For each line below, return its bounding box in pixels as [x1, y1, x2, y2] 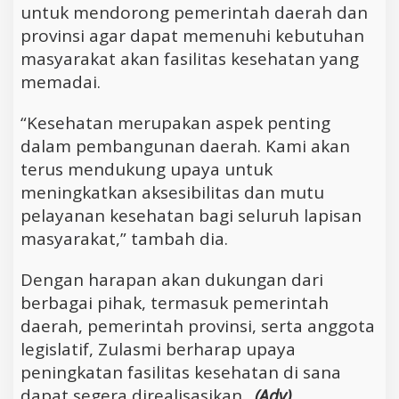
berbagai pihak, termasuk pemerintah [20, 290, 329, 314]
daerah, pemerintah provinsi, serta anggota [20, 313, 375, 338]
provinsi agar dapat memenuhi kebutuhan [20, 23, 364, 47]
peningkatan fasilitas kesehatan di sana [20, 360, 341, 384]
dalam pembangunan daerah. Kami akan [20, 134, 350, 158]
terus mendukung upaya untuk [20, 157, 273, 181]
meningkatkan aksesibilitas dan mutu [20, 180, 324, 204]
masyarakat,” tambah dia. [20, 226, 228, 250]
